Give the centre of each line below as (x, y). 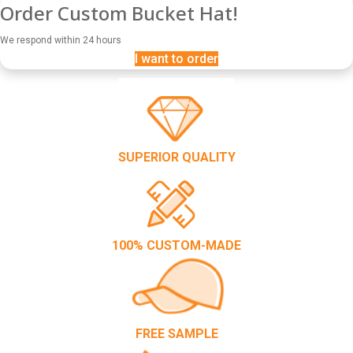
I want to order (176, 59)
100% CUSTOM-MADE (176, 246)
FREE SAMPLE (176, 334)
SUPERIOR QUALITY (176, 158)
